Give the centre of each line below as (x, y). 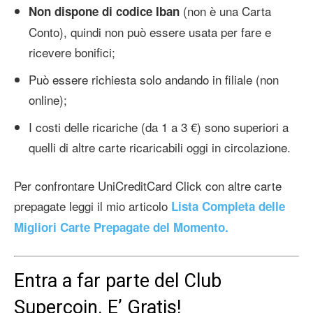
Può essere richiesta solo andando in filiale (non (154, 80)
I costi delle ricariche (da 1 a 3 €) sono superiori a (159, 127)
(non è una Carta (225, 11)
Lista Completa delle (228, 206)
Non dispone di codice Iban (104, 12)
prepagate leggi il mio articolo (91, 206)
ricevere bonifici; (72, 52)
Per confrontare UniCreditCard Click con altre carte (148, 186)
